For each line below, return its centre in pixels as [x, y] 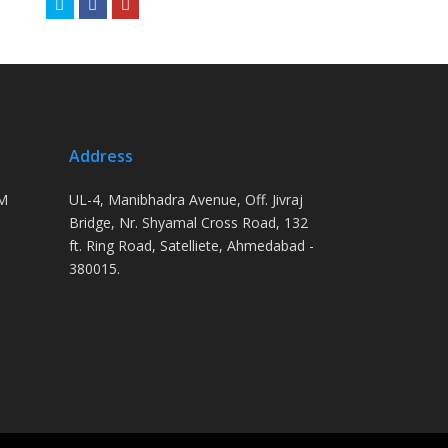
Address [100, 155]
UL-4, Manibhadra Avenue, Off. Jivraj [185, 199]
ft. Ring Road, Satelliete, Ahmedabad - [191, 245]
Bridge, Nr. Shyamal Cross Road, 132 [188, 222]
